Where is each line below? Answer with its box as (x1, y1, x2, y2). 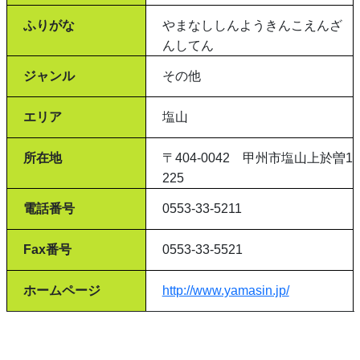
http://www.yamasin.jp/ (162, 284, 289, 297)
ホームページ (22, 284, 100, 297)
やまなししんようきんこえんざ (162, 18, 342, 32)
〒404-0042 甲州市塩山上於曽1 (162, 151, 353, 165)
